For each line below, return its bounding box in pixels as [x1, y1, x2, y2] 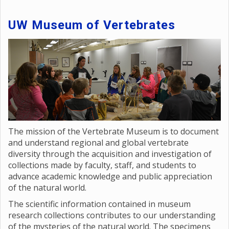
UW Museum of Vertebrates [8, 17, 175, 32]
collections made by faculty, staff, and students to [8, 159, 196, 171]
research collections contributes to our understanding [8, 210, 216, 221]
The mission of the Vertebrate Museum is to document [8, 126, 219, 138]
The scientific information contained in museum [8, 198, 191, 210]
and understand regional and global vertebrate [8, 137, 189, 149]
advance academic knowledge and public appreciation [8, 171, 212, 182]
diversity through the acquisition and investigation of [8, 148, 212, 160]
